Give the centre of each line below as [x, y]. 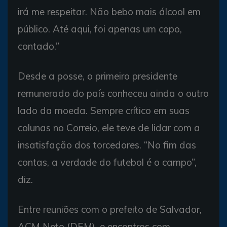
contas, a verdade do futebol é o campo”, [107, 162]
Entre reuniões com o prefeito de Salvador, [110, 209]
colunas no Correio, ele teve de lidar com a [109, 128]
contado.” [39, 46]
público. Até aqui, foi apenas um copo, [100, 29]
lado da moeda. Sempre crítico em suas [104, 110]
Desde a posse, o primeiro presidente [98, 76]
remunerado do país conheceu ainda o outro [113, 93]
